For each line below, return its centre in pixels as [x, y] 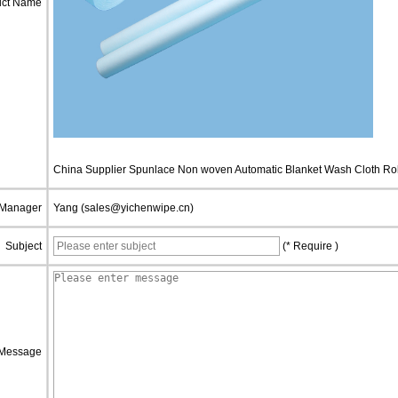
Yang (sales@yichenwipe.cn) [123, 208]
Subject [24, 246]
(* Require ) [309, 246]
